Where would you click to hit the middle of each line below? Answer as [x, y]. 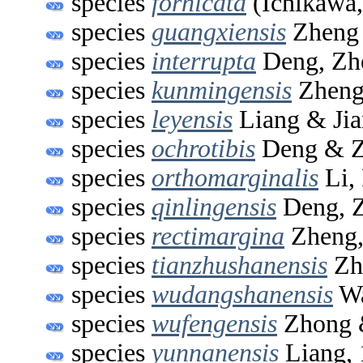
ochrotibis [203, 148]
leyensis [192, 119]
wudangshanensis [242, 294]
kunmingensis [222, 90]
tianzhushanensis [239, 265]
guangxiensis [219, 32]
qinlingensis [214, 207]
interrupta [204, 61]
